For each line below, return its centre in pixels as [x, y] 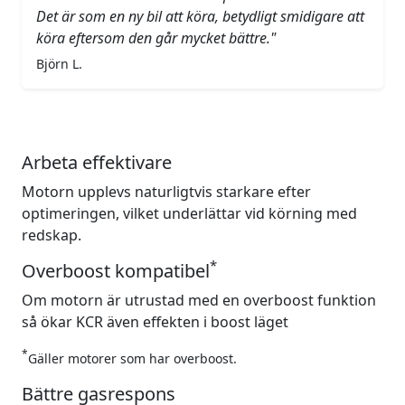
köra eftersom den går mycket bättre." [156, 38]
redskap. [52, 235]
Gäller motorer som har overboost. [132, 358]
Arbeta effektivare [97, 162]
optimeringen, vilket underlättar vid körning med [189, 213]
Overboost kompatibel [116, 270]
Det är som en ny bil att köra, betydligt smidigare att [200, 16]
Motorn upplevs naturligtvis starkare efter [166, 191]
